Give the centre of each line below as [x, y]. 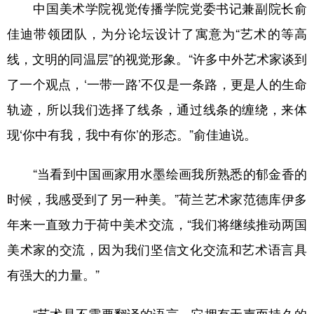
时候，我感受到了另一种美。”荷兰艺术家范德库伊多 [157, 199]
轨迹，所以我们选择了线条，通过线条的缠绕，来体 [157, 109]
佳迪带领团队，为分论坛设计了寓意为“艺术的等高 [157, 33]
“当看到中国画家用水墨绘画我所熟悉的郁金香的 [157, 173]
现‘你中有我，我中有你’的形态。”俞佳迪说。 [132, 134]
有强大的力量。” [53, 274]
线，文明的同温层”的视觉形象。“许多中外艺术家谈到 [157, 59]
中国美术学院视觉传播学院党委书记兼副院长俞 [157, 8]
